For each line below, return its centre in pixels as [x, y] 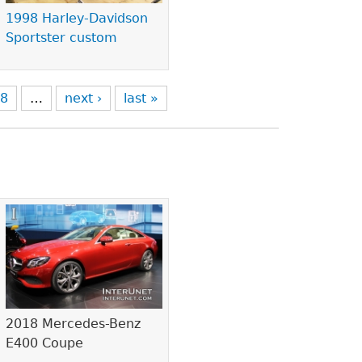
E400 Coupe [45, 343]
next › [84, 98]
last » [141, 98]
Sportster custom [62, 38]
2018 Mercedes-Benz [74, 324]
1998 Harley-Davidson [77, 19]
